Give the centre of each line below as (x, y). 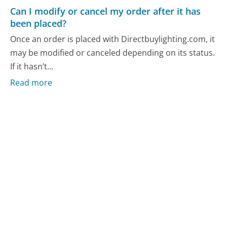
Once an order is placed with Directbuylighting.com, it (113, 39)
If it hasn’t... (32, 67)
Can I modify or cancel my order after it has (106, 11)
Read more (31, 83)
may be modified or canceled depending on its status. (113, 53)
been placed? (39, 23)
